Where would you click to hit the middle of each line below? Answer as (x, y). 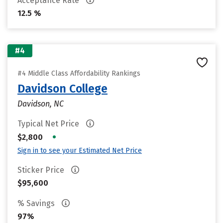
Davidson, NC (41, 104)
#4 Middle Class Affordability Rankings (79, 73)
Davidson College (62, 89)
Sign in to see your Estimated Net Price (80, 151)
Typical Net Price (49, 124)
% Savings (37, 203)
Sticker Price (42, 170)
